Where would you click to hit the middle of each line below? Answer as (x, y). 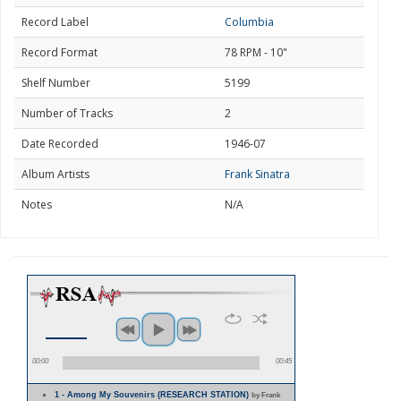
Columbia (249, 22)
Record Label (55, 22)
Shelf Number (56, 83)
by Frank (266, 395)
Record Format (60, 52)
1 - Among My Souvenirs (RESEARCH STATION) (154, 395)
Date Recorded (60, 144)
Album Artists (55, 174)
